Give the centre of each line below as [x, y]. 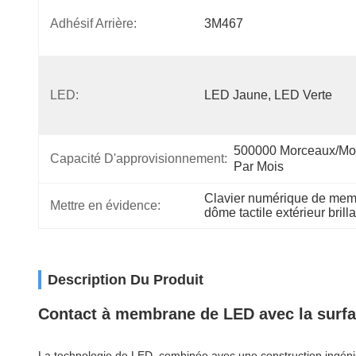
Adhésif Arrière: [93, 23]
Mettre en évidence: [105, 205]
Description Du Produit [126, 280]
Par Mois [259, 166]
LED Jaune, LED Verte [268, 95]
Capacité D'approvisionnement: [139, 159]
